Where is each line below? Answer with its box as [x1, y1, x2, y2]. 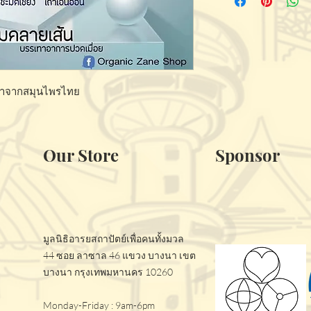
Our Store [43, 144, 119, 166]
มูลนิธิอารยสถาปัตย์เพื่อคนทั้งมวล [43, 233, 184, 244]
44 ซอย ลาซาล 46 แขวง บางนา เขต [43, 249, 196, 261]
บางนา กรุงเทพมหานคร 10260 [43, 266, 173, 278]
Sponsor [215, 144, 280, 166]
